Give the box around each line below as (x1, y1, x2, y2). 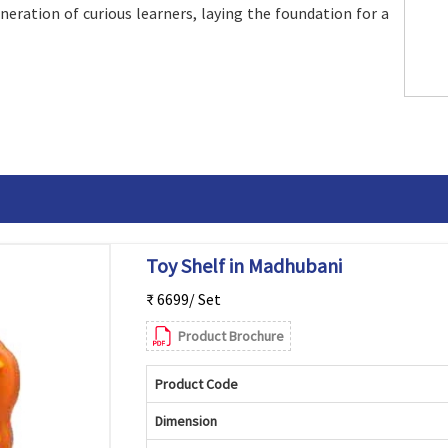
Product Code (154, 375, 238, 393)
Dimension (154, 412, 217, 430)
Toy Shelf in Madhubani (145, 253, 342, 278)
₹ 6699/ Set (145, 289, 221, 309)
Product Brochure (177, 327, 284, 345)
